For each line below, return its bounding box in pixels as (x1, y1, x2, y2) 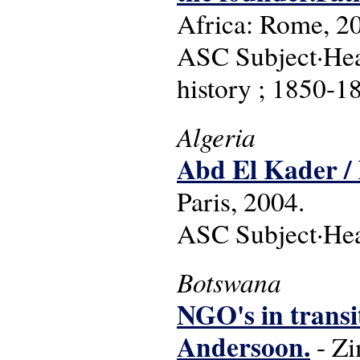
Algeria (177, 118, 256, 155)
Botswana (177, 264, 281, 301)
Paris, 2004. (177, 183, 305, 219)
